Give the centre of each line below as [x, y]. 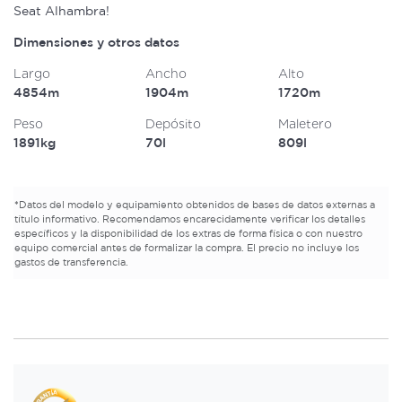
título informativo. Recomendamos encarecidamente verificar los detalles [190, 218]
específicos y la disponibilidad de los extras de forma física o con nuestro [188, 233]
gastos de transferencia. [71, 262]
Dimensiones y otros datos [96, 43]
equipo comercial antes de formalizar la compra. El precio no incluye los [187, 247]
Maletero [305, 124]
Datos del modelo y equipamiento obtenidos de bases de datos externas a [197, 204]
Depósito [174, 124]
